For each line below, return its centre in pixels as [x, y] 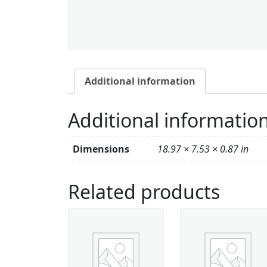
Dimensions [101, 149]
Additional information [140, 81]
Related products [144, 192]
